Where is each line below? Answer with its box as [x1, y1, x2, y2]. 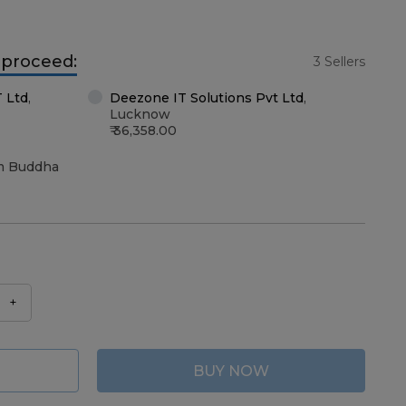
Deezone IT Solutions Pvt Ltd [110, 90, 304, 106]
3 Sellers [314, 53, 365, 70]
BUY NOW [193, 362, 269, 380]
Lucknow [110, 106, 170, 122]
